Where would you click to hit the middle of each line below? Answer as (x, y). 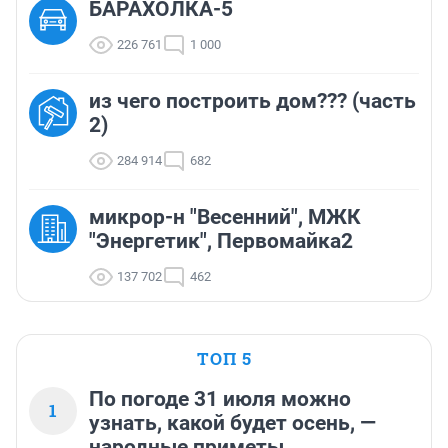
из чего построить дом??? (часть (252, 101)
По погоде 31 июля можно (220, 399)
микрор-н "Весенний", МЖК (225, 217)
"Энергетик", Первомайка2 (221, 241)
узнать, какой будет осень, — (232, 423)
